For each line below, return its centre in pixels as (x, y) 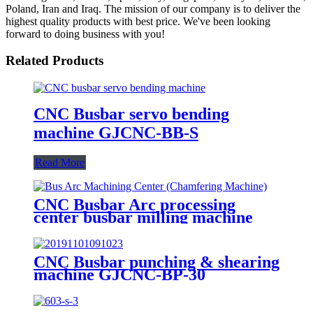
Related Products (54, 61)
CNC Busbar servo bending (131, 114)
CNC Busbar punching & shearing (156, 262)
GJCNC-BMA (85, 230)
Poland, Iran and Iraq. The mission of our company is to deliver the (153, 8)
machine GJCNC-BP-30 (119, 274)
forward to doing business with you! (85, 34)
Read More (60, 162)
